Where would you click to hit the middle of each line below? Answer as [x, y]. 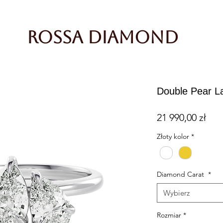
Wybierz [176, 193]
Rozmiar [169, 215]
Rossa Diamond [103, 37]
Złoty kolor [173, 137]
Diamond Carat [181, 174]
